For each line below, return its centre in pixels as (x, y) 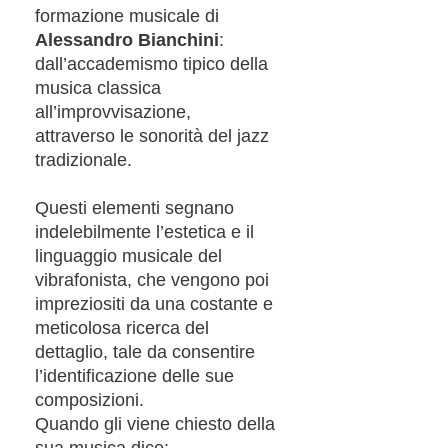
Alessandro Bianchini (127, 39)
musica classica (98, 87)
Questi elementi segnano (134, 207)
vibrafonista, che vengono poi (152, 279)
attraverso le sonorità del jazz (152, 135)
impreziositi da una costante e (154, 303)
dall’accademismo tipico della (151, 63)
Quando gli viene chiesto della (155, 423)
